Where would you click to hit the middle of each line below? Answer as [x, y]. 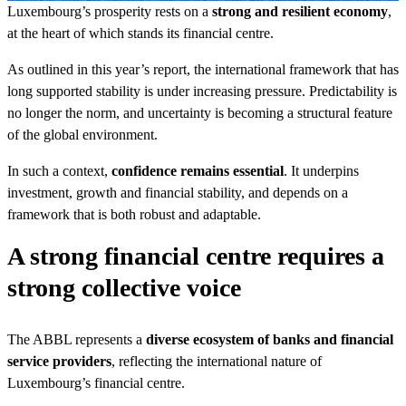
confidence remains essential [198, 170]
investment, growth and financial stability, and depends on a [178, 192]
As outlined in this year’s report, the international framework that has [203, 69]
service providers [59, 361]
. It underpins [321, 170]
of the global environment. [82, 134]
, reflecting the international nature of [217, 361]
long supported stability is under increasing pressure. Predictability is [202, 91]
